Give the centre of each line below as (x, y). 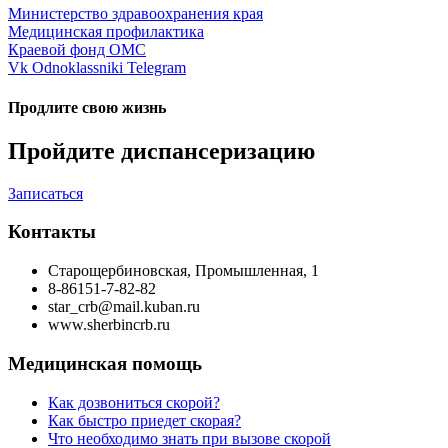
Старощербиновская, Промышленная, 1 (183, 271)
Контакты (52, 232)
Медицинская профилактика (106, 32)
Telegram (156, 68)
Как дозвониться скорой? (134, 402)
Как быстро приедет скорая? (144, 420)
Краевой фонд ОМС (77, 50)
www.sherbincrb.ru (109, 325)
